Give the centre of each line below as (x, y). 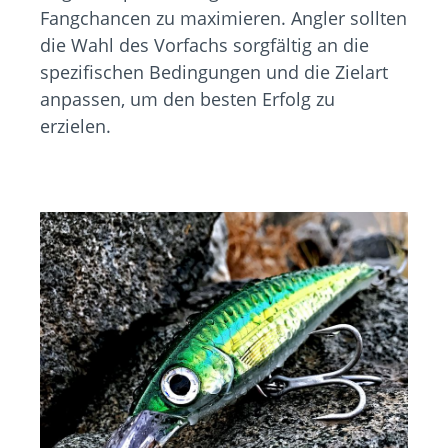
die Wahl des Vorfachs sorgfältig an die (204, 45)
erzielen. (75, 126)
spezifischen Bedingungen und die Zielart (214, 72)
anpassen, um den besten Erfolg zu (187, 99)
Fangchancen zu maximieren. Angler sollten (223, 18)
